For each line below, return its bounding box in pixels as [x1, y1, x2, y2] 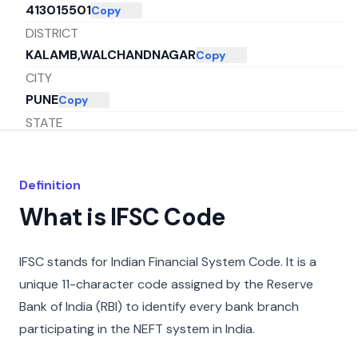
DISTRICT [26, 24, 78, 42]
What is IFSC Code [19, 201, 225, 233]
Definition [19, 177, 81, 193]
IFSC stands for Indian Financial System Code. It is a [19, 253, 316, 270]
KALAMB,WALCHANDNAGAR [26, 46, 196, 64]
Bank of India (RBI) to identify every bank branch [19, 298, 299, 315]
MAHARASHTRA [26, 136, 122, 153]
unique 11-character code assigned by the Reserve [19, 276, 313, 292]
